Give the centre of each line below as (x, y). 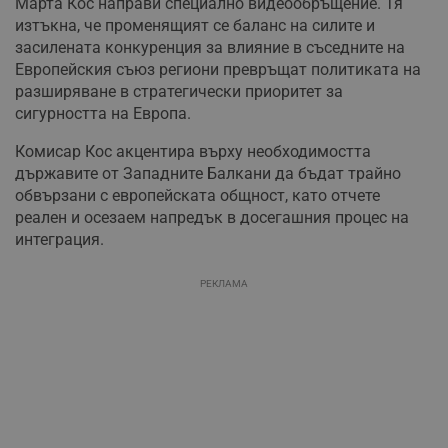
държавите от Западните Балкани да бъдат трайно (208, 174)
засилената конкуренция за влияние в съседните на (210, 48)
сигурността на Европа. (103, 114)
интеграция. (59, 240)
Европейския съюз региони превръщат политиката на (218, 70)
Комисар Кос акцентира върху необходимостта (193, 152)
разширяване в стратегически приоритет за (179, 92)
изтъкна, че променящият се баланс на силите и (195, 26)
